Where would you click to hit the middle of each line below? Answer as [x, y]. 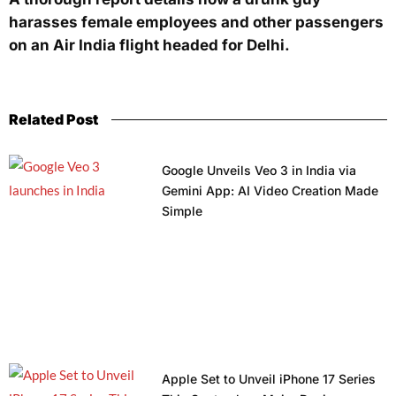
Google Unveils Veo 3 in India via [259, 171]
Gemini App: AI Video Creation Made [270, 191]
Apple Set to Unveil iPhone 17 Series [268, 378]
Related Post [53, 120]
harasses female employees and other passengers [196, 23]
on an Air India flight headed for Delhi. [149, 46]
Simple [182, 211]
